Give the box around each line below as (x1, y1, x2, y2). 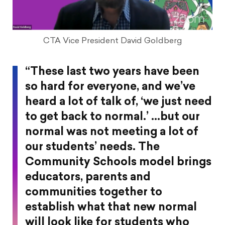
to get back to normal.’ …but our (25, 111, 200, 123)
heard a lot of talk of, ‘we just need (25, 96, 212, 108)
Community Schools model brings (25, 156, 211, 168)
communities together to (25, 186, 162, 198)
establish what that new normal (25, 201, 197, 213)
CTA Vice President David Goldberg (43, 37, 182, 45)
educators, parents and (25, 171, 151, 183)
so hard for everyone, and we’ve (25, 81, 195, 93)
